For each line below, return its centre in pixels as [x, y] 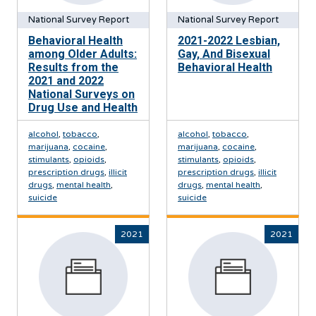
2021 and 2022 [66, 81]
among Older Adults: [83, 54]
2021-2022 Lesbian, [229, 41]
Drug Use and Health [83, 108]
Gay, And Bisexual [224, 54]
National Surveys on [81, 94]
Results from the [73, 67]
